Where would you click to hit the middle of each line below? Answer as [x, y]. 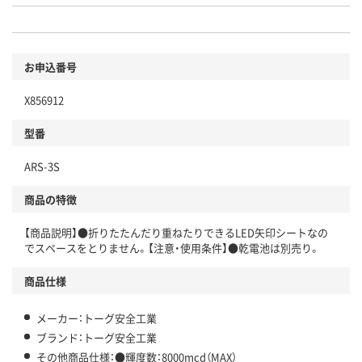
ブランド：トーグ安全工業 [97, 337]
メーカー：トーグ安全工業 [97, 318]
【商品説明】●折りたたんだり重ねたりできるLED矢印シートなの [176, 232]
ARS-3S [42, 166]
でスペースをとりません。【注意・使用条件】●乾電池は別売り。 [172, 247]
